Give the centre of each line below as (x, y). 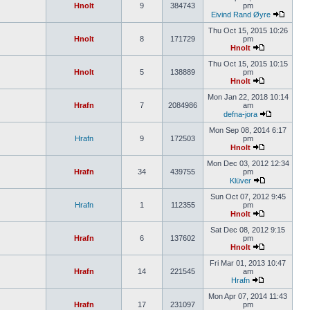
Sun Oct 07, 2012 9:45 (248, 197)
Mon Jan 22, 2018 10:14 (248, 97)
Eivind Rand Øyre (240, 15)
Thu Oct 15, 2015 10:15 (248, 64)
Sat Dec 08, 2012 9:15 (248, 230)
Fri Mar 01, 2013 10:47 (248, 263)
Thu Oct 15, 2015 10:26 (248, 30)
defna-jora (240, 114)
